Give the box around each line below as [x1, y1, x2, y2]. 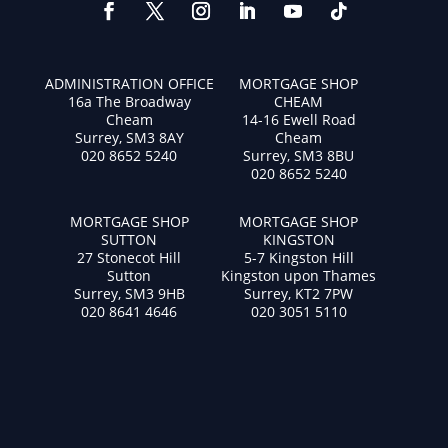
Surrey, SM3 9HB [73, 283, 185, 303]
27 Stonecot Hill [77, 247, 182, 267]
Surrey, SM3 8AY [74, 127, 184, 147]
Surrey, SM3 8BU [243, 145, 355, 165]
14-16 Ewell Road [241, 109, 356, 129]
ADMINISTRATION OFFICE [44, 73, 214, 93]
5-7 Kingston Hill [243, 247, 354, 267]
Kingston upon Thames [221, 265, 377, 285]
